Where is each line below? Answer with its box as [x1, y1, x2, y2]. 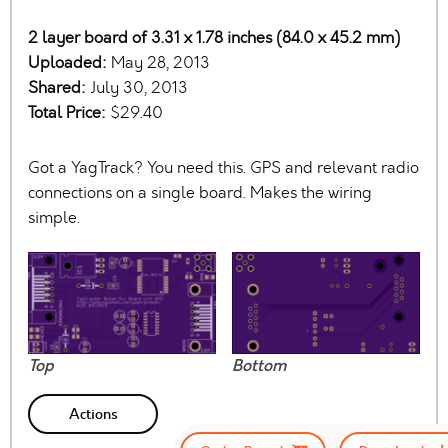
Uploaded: [28, 52, 111, 74]
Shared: [28, 77, 90, 99]
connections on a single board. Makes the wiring [28, 182, 372, 204]
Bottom [232, 354, 286, 377]
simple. [28, 207, 80, 229]
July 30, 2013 [90, 77, 188, 99]
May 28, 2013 [111, 52, 210, 74]
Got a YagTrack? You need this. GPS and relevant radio [28, 157, 419, 179]
